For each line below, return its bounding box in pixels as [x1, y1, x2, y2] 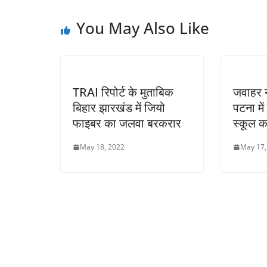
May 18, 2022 [80, 142, 125, 152]
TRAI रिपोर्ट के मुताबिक [73, 84, 173, 100]
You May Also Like [76, 17, 209, 39]
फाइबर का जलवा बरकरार [73, 115, 181, 131]
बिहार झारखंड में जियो [73, 100, 165, 116]
